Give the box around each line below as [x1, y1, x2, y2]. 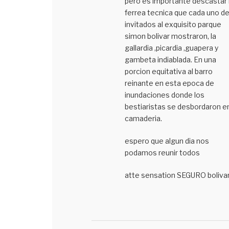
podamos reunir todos [124, 148, 200, 157]
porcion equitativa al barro [124, 67, 213, 76]
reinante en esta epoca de [124, 79, 214, 88]
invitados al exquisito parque [124, 20, 221, 29]
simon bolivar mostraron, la [124, 32, 216, 41]
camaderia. [124, 114, 162, 123]
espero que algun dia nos [124, 136, 209, 146]
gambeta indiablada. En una [124, 55, 216, 64]
